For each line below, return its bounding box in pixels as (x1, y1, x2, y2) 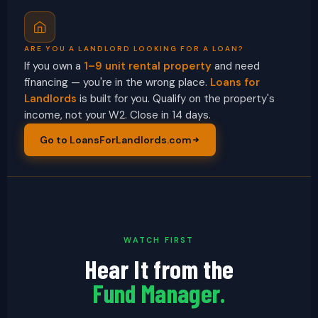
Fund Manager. (92, 278, 226, 308)
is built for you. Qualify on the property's (77, 92, 275, 106)
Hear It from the (84, 253, 234, 284)
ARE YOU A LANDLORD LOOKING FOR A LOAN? (24, 44, 244, 53)
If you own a (24, 59, 84, 73)
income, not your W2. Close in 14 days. (24, 108, 211, 122)
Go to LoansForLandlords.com (40, 133, 192, 146)
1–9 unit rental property (84, 59, 212, 73)
